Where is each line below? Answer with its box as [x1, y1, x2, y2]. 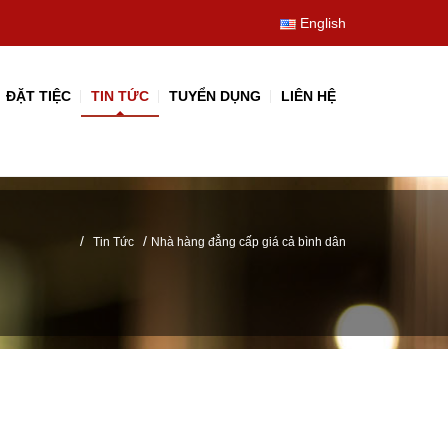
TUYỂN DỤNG [169, 88, 261, 104]
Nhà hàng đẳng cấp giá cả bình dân [151, 235, 346, 250]
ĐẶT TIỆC [6, 88, 71, 104]
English [300, 15, 346, 31]
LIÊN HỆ [281, 88, 336, 104]
